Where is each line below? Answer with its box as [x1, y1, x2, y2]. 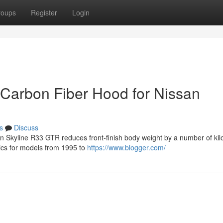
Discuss [14, 122, 38, 132]
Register [31, 7, 57, 17]
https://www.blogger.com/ [87, 142, 166, 152]
